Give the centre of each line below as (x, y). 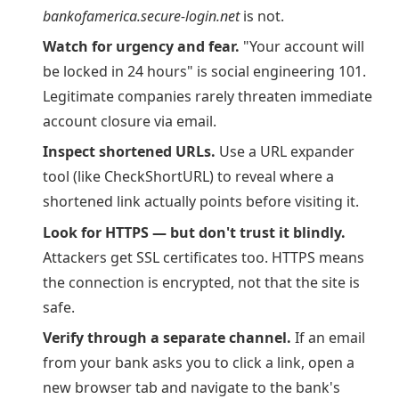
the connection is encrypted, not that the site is (201, 282)
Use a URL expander (285, 152)
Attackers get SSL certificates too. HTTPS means (204, 257)
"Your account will (302, 46)
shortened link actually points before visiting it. (201, 202)
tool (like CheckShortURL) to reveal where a (188, 177)
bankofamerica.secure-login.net (141, 16)
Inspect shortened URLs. (129, 152)
